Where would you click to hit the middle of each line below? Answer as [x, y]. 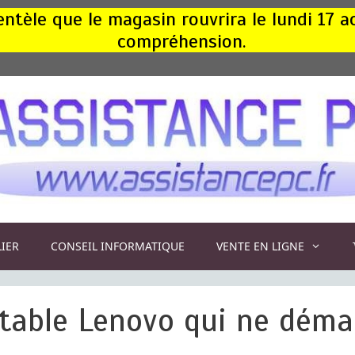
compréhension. [181, 41]
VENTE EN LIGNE [260, 246]
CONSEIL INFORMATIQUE [118, 246]
